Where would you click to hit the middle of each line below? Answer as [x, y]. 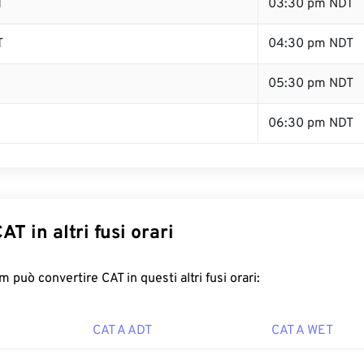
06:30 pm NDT [311, 123]
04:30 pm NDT [311, 44]
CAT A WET [302, 331]
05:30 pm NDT [311, 84]
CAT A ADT [122, 331]
